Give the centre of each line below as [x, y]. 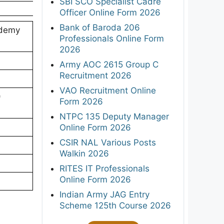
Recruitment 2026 [95, 75]
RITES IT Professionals [104, 168]
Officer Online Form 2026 [110, 12]
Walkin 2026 [84, 153]
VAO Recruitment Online [108, 90]
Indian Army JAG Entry [104, 194]
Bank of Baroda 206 [100, 27]
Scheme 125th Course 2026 [115, 205]
